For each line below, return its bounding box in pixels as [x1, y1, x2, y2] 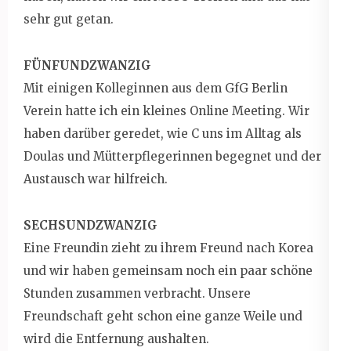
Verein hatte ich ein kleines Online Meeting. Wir [24, 103, 309, 118]
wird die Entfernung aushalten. [24, 331, 209, 346]
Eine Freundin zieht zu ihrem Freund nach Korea [24, 240, 313, 255]
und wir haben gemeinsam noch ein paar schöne [24, 262, 313, 278]
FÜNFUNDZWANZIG [24, 57, 151, 73]
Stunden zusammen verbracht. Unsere [24, 285, 251, 301]
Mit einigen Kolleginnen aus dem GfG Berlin [24, 80, 288, 96]
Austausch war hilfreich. [24, 171, 168, 186]
